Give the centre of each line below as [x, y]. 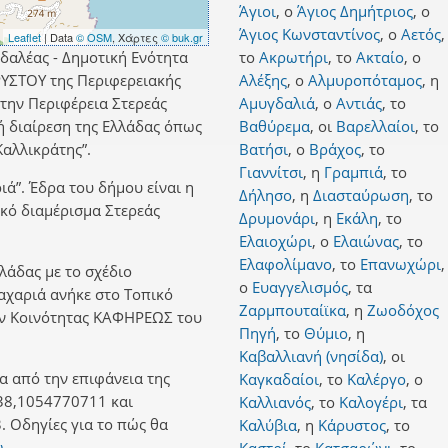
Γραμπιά [353, 172]
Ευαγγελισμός [300, 287]
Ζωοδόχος [403, 310]
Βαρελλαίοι [375, 126]
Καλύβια [268, 425]
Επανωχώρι [400, 264]
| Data [58, 37]
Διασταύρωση [361, 195]
